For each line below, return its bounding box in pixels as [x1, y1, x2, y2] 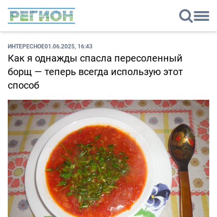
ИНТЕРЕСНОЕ [8, 42, 45, 50]
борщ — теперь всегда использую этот [8, 65, 183, 78]
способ [8, 78, 39, 92]
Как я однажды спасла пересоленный [8, 51, 183, 65]
